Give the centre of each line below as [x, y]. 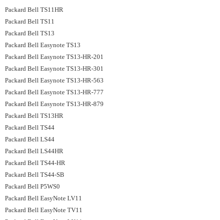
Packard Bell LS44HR [34, 151]
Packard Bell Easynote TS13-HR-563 [54, 80]
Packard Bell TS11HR [34, 10]
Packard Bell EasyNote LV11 [43, 198]
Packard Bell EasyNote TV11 [44, 210]
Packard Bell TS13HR [35, 116]
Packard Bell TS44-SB [35, 175]
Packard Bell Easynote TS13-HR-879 [54, 104]
